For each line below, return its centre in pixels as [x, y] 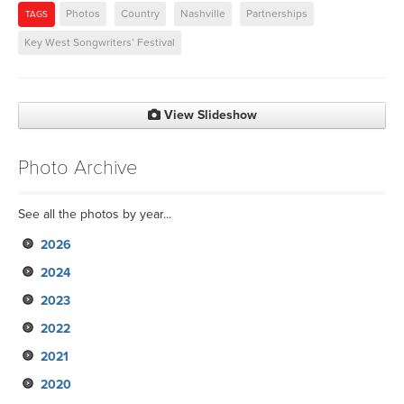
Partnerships [277, 13]
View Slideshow [208, 115]
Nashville [203, 13]
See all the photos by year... [95, 214]
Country [140, 13]
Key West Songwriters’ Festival [100, 42]
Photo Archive [78, 167]
